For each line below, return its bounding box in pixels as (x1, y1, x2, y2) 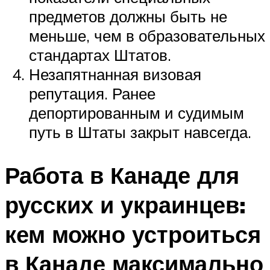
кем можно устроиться (5, 219, 261, 250)
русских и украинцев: (5, 190, 246, 220)
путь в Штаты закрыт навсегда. (29, 122, 251, 142)
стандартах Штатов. (29, 45, 171, 64)
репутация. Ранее (29, 83, 155, 103)
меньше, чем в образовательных (29, 25, 265, 45)
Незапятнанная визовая (29, 64, 201, 84)
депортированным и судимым (29, 102, 244, 122)
